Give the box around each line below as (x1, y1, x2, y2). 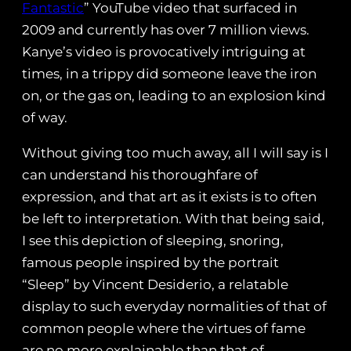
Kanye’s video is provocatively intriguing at (22, 44, 306, 60)
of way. (22, 110, 67, 126)
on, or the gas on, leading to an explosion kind (22, 88, 326, 104)
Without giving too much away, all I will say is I (22, 145, 328, 161)
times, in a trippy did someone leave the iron (22, 66, 317, 82)
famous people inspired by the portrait (22, 255, 279, 271)
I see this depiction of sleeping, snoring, (22, 233, 284, 249)
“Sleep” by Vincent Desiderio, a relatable (22, 277, 288, 293)
